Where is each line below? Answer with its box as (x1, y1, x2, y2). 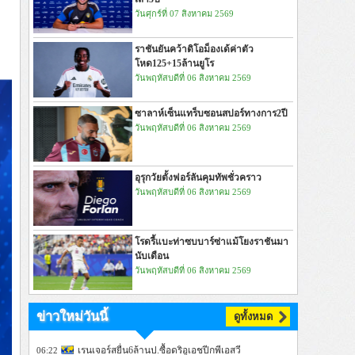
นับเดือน (135, 250, 169, 261)
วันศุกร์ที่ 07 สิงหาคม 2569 (135, 9, 234, 18)
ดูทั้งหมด (234, 311, 273, 323)
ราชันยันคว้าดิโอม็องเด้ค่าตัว (135, 44, 254, 55)
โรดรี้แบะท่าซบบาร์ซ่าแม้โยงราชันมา (135, 236, 288, 247)
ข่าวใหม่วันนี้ (36, 309, 108, 324)
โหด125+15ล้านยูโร (135, 58, 214, 69)
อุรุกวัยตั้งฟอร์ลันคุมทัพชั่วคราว (135, 172, 261, 183)
